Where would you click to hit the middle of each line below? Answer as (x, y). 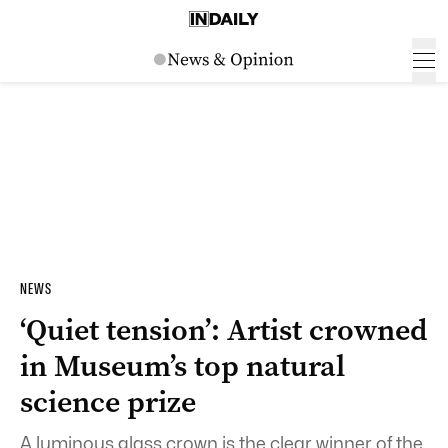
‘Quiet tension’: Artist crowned (223, 330)
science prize (108, 402)
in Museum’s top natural (182, 366)
